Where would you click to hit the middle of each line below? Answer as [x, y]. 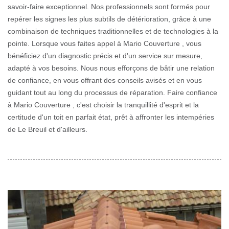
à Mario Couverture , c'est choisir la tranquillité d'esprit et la [103, 105]
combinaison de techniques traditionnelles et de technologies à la [113, 31]
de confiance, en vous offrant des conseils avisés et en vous [105, 81]
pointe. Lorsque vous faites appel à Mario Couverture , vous [105, 44]
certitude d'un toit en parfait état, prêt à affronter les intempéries [111, 117]
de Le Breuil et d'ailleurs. [48, 130]
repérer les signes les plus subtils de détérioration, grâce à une [109, 19]
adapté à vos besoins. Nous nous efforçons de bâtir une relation [111, 68]
